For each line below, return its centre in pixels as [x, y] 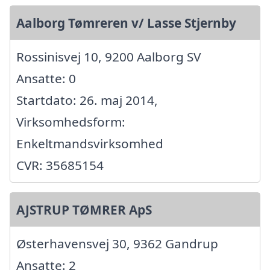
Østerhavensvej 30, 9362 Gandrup [117, 244]
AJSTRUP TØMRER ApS [84, 210]
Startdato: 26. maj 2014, [87, 100]
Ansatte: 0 [46, 79]
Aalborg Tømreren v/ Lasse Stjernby [126, 23]
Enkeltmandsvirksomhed [90, 144]
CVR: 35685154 [60, 165]
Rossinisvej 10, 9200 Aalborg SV [108, 57]
